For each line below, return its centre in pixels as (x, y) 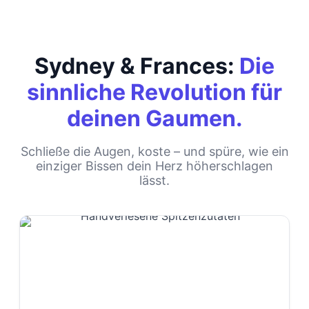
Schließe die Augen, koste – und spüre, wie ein (154, 152)
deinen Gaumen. (154, 119)
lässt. (154, 181)
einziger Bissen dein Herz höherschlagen (154, 166)
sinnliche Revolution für (154, 92)
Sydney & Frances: (137, 66)
